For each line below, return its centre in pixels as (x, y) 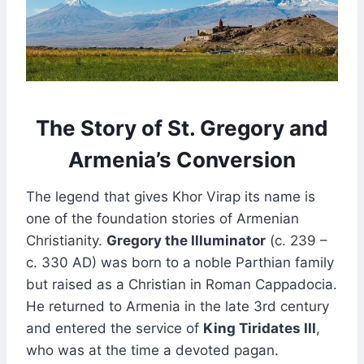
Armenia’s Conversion (182, 160)
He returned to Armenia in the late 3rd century (178, 307)
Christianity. (66, 241)
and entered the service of (115, 329)
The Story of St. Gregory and (182, 128)
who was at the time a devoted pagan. (152, 351)
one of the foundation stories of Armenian (162, 219)
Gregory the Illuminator (186, 241)
